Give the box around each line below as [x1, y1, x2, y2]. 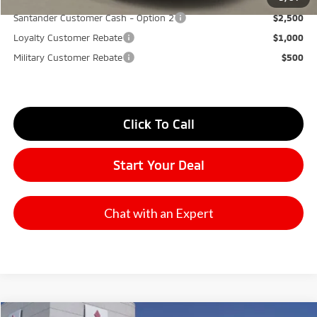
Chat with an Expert [103, 204, 214, 221]
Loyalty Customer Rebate [13, 32, 123, 44]
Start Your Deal [113, 157, 204, 173]
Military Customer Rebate [13, 52, 123, 64]
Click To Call [122, 116, 195, 132]
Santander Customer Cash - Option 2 [13, 12, 175, 24]
